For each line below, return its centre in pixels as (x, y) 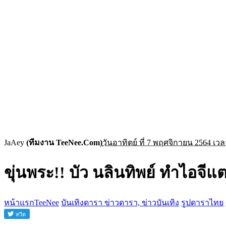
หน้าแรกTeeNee (32, 202)
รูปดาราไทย (202, 202)
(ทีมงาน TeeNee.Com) (64, 143)
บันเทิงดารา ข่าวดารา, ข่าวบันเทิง (120, 202)
